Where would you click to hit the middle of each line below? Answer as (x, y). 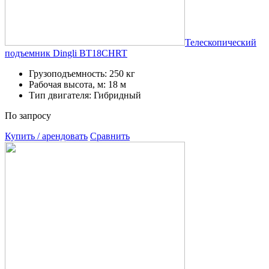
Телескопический (221, 42)
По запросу (28, 115)
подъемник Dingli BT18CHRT (66, 53)
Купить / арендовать (46, 136)
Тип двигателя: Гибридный (85, 95)
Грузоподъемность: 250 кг (82, 73)
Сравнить (110, 136)
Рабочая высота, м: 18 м (77, 84)
